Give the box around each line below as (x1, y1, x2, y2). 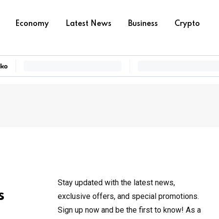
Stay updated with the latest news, (58, 178, 175, 187)
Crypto (175, 20, 200, 28)
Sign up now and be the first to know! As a (58, 205, 201, 215)
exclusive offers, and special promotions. (58, 192, 199, 201)
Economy (15, 20, 49, 28)
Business (128, 20, 158, 28)
